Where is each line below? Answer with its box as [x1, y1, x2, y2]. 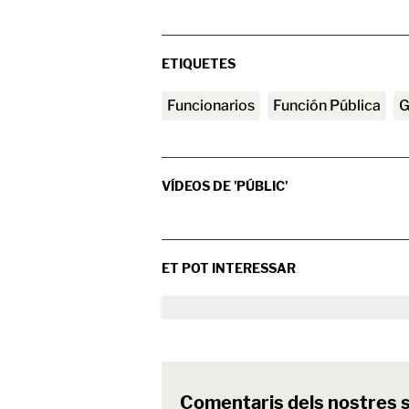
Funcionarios [175, 97, 255, 115]
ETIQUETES [162, 56, 236, 72]
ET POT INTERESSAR [162, 260, 296, 277]
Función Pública [281, 97, 381, 115]
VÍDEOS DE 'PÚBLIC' [162, 178, 288, 194]
